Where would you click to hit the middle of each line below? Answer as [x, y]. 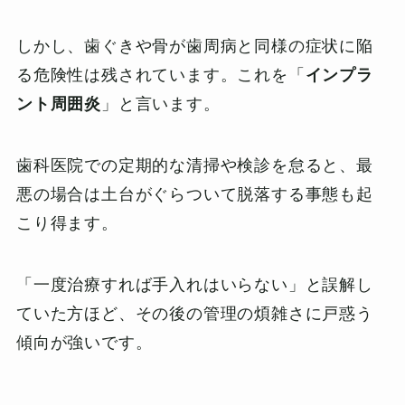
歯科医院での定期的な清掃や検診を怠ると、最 [194, 165]
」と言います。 [160, 104]
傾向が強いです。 [84, 342]
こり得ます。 [67, 223]
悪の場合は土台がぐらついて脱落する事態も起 [194, 194]
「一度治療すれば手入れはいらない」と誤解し [194, 284]
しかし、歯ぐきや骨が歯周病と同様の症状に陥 [194, 46]
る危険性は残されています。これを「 [160, 75]
